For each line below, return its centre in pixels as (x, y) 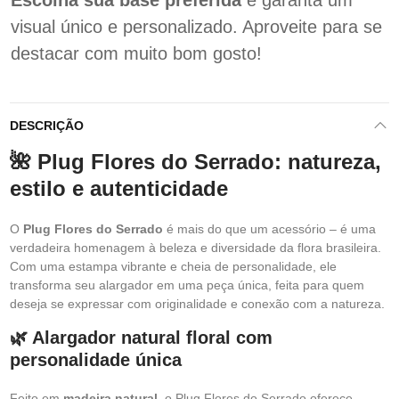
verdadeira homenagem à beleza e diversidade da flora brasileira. (195, 248)
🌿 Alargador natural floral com (141, 338)
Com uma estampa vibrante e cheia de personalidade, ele (173, 266)
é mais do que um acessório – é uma (269, 229)
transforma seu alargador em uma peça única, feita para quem (187, 285)
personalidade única (96, 360)
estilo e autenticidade (119, 188)
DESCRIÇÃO (47, 126)
